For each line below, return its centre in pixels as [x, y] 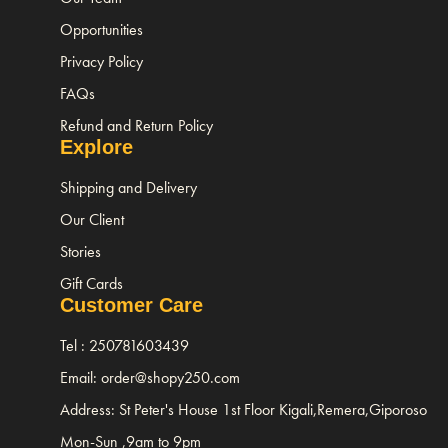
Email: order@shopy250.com [150, 377]
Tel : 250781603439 [124, 345]
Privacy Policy [101, 61]
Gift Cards [91, 283]
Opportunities [101, 29]
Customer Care [131, 304]
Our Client [92, 219]
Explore [96, 146]
